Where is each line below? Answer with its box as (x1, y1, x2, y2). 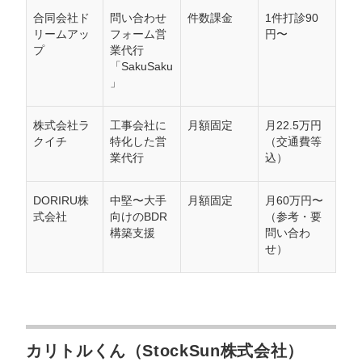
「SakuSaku (110, 61, 173, 73)
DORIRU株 (33, 195, 89, 207)
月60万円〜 (265, 195, 323, 207)
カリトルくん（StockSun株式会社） (26, 342, 304, 360)
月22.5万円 (265, 120, 322, 132)
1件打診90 (265, 12, 318, 24)
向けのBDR (110, 211, 167, 223)
